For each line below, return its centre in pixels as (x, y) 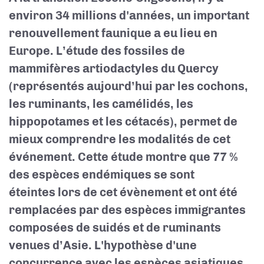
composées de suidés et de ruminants (115, 227)
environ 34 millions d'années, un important (129, 15)
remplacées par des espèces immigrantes (127, 210)
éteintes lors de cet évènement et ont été (123, 192)
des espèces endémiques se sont (102, 174)
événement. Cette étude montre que (111, 157)
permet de (207, 121)
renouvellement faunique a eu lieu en (113, 33)
